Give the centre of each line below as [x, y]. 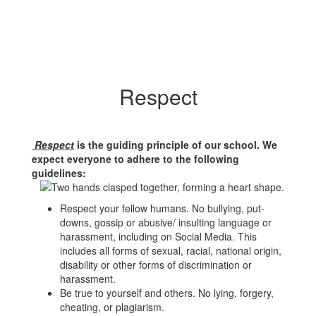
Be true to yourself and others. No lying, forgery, [167, 293]
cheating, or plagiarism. [112, 307]
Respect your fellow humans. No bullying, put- [162, 208]
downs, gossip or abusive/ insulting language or [166, 222]
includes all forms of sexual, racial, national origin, [171, 250]
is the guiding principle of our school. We [176, 145]
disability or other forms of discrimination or [156, 265]
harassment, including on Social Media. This [158, 236]
